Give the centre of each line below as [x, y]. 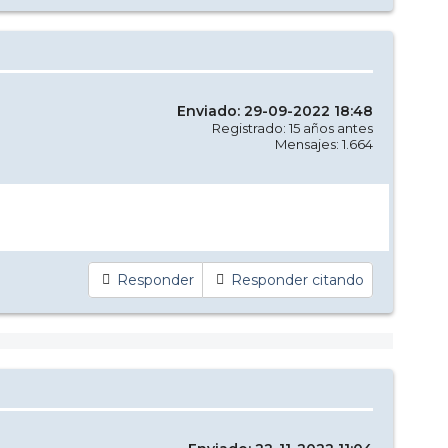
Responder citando [297, 280]
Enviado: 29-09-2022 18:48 [275, 110]
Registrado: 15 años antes [292, 127]
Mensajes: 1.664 [324, 143]
